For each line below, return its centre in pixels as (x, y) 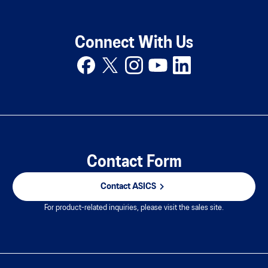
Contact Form (134, 162)
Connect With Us (134, 43)
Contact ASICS (128, 186)
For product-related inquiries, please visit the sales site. (134, 208)
